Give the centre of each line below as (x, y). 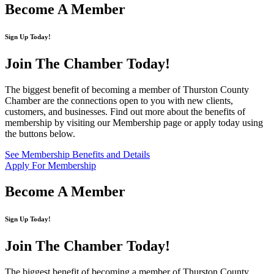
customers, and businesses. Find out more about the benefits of (125, 112)
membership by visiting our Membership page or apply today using (134, 123)
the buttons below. (41, 134)
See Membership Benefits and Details (77, 155)
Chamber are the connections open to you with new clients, (119, 101)
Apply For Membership (50, 166)
